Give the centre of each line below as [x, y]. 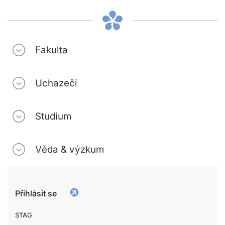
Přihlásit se [36, 193]
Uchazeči [56, 83]
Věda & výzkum [70, 149]
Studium [53, 116]
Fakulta [51, 50]
